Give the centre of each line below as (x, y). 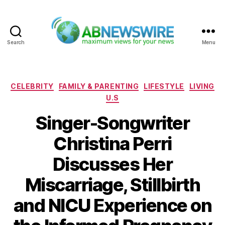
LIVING (202, 86)
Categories (134, 84)
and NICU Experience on (113, 205)
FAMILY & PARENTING (99, 86)
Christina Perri (113, 143)
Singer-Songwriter (113, 123)
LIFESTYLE (164, 86)
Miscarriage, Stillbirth (113, 185)
